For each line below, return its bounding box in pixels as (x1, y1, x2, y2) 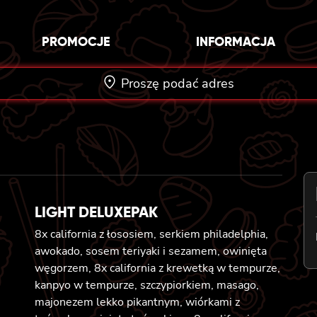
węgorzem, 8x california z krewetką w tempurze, (35, 260, 280, 276)
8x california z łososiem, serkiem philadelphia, (35, 226, 268, 242)
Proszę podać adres (120, 74, 234, 92)
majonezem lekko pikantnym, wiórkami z (35, 294, 240, 310)
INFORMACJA (196, 33, 276, 50)
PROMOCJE (41, 33, 110, 50)
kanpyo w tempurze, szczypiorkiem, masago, (35, 277, 259, 293)
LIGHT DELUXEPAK (35, 202, 158, 221)
